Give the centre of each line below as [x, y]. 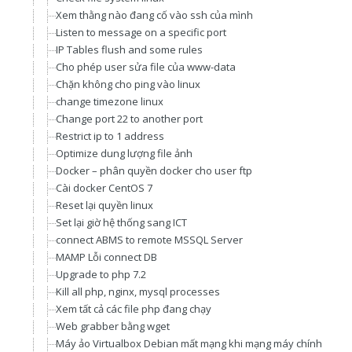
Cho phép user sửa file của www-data [146, 67]
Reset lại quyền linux [104, 205]
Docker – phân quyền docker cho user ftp [154, 170]
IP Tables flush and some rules [129, 49]
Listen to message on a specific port [141, 32]
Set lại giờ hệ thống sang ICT [121, 222]
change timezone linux [110, 101]
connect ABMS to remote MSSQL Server [149, 240]
